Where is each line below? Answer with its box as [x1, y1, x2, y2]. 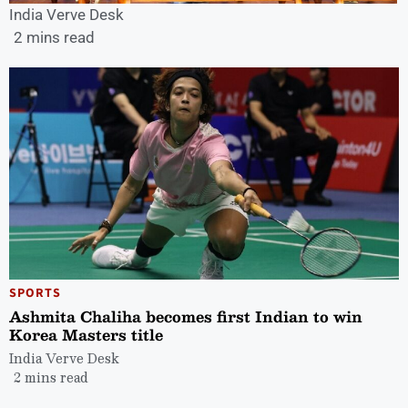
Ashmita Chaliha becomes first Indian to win [9, 304, 362, 330]
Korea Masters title [9, 322, 163, 348]
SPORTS [9, 284, 61, 303]
